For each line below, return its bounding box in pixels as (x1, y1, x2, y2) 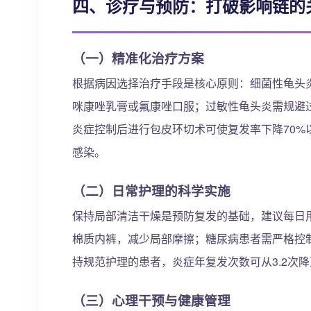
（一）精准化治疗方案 (72, 49, 204, 67)
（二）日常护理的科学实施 (72, 181, 230, 200)
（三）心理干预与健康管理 (72, 291, 230, 310)
